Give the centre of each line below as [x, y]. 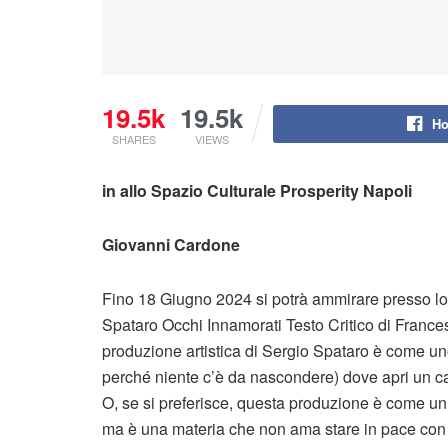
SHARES [133, 139]
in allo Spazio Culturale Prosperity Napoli [257, 191]
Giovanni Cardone [171, 245]
